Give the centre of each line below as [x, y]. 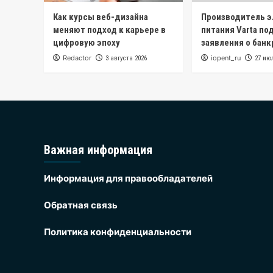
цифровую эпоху [87, 43]
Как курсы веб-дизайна [101, 17]
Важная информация [98, 150]
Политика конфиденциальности [118, 232]
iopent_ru [226, 58]
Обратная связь [81, 205]
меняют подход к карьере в [109, 30]
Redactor [77, 58]
